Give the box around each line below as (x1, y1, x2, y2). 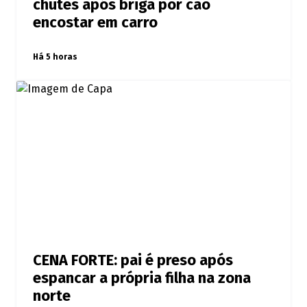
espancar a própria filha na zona (33, 269, 251, 288)
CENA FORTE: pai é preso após (33, 251, 233, 270)
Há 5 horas (33, 52, 77, 62)
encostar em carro (33, 14, 158, 32)
